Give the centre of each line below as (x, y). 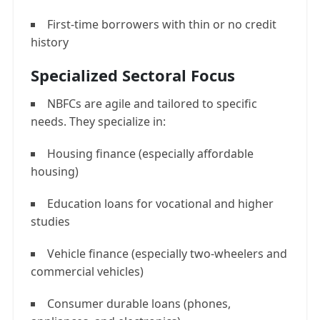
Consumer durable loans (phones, (139, 304)
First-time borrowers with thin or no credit (162, 24)
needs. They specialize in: (98, 121)
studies (50, 221)
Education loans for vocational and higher (160, 204)
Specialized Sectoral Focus (133, 75)
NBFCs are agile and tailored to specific (152, 104)
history (50, 42)
